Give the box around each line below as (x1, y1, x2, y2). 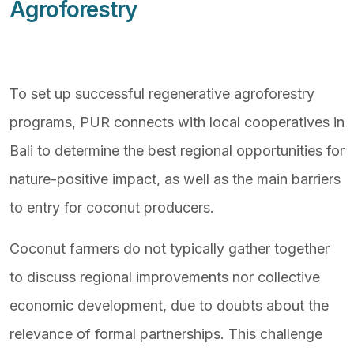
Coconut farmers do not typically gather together (9, 240, 330, 257)
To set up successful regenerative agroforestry (9, 85, 314, 102)
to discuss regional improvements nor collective (9, 269, 320, 285)
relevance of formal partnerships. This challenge (9, 326, 322, 342)
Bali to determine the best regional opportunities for (9, 142, 345, 159)
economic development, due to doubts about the (9, 297, 329, 314)
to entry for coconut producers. (9, 199, 214, 216)
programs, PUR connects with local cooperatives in (9, 114, 345, 130)
